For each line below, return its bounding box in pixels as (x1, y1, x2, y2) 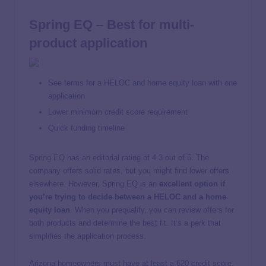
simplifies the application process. (29, 232, 148, 241)
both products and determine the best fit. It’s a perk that (29, 218, 221, 228)
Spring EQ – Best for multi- (29, 17, 194, 32)
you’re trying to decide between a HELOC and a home (29, 192, 226, 202)
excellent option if (159, 179, 225, 189)
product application (29, 35, 147, 50)
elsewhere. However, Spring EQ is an (29, 179, 159, 189)
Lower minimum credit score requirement (48, 107, 188, 117)
